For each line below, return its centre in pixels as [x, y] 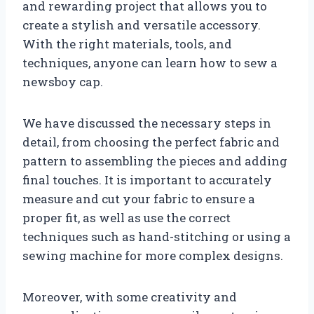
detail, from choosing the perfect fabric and [151, 142]
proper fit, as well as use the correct [127, 217]
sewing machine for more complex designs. [153, 255]
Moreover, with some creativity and [130, 296]
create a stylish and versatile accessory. [142, 25]
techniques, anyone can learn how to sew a [150, 62]
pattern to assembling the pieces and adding [155, 161]
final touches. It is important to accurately [147, 179]
